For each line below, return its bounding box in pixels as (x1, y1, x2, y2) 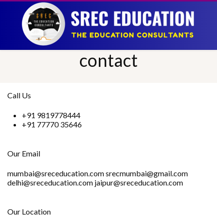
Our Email (7, 149, 40, 158)
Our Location (7, 207, 51, 216)
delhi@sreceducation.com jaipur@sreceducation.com (7, 178, 183, 187)
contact (79, 49, 138, 71)
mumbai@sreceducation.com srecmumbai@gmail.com (7, 169, 188, 178)
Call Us (7, 91, 31, 100)
